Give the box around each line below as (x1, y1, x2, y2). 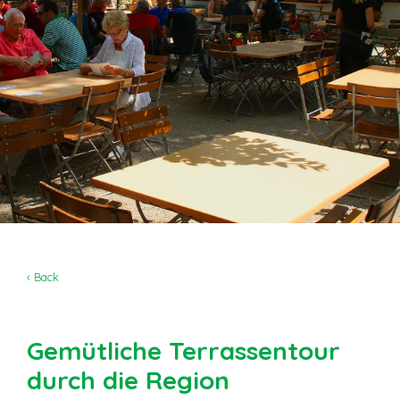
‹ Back (27, 270, 59, 285)
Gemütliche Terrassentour (27, 335, 340, 367)
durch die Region (27, 364, 229, 396)
